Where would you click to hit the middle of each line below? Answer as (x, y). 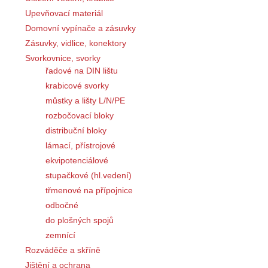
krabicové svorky (77, 86)
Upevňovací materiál (64, 13)
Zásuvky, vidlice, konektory (76, 43)
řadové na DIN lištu (82, 71)
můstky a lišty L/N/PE (85, 101)
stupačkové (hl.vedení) (89, 175)
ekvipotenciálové (77, 160)
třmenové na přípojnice (89, 190)
